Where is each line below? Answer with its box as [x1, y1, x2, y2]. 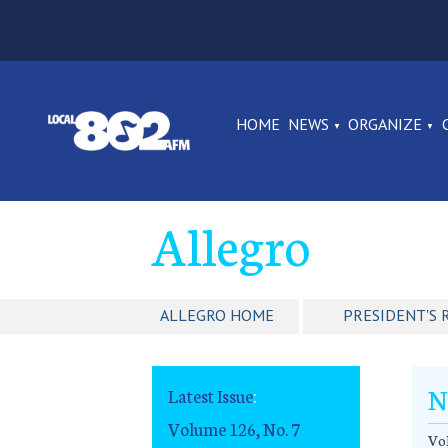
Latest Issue [168, 383, 253, 409]
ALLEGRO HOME [160, 305, 274, 326]
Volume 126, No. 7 [168, 415, 300, 441]
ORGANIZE [348, 114, 423, 134]
